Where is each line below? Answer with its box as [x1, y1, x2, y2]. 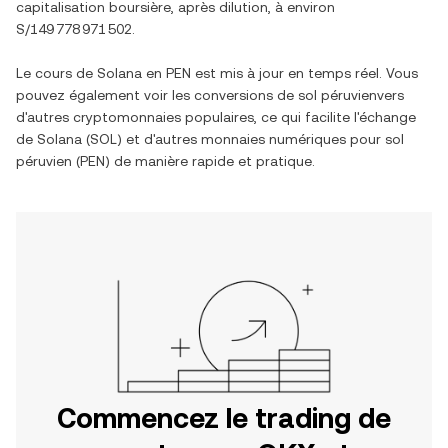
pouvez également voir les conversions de [16, 87, 298, 103]
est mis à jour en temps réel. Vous [191, 65, 418, 81]
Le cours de [16, 65, 97, 81]
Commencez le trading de [57, 402, 391, 434]
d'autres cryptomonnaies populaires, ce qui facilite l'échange [16, 109, 416, 125]
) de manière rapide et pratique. [105, 153, 315, 169]
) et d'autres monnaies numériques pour [117, 131, 385, 147]
